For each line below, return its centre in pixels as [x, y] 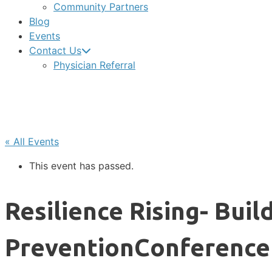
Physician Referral [94, 65]
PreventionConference [138, 248]
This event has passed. [81, 166]
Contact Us [55, 50]
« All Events [32, 141]
